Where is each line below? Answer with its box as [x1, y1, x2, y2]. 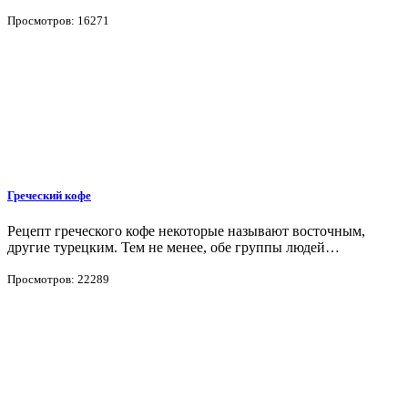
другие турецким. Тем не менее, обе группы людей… [7, 240, 340, 256]
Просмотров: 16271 [7, 13, 109, 27]
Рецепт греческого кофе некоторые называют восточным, [7, 223, 365, 240]
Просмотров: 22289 [7, 272, 109, 287]
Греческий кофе [7, 188, 91, 202]
